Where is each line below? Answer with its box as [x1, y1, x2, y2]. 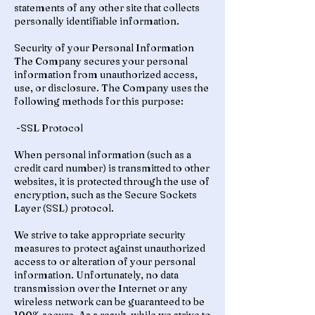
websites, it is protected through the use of [14, 175, 210, 188]
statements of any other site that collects [14, 1, 200, 14]
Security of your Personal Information [14, 41, 194, 54]
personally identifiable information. [14, 15, 179, 27]
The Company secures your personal [14, 55, 188, 67]
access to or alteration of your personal [14, 255, 195, 268]
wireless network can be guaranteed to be [14, 295, 205, 308]
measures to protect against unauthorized [14, 242, 205, 255]
